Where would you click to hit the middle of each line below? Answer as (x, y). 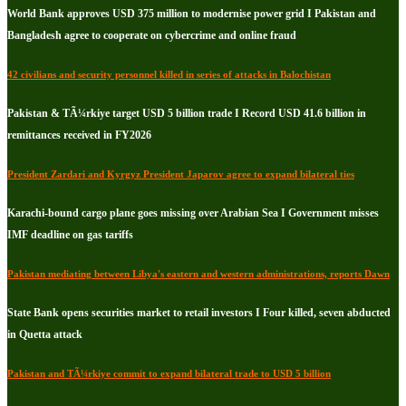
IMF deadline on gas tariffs (70, 235)
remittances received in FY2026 (79, 135)
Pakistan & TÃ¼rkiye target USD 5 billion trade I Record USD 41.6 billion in (187, 114)
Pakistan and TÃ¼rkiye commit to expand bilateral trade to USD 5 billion (169, 374)
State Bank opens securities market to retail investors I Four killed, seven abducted (199, 313)
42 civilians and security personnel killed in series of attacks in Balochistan (169, 75)
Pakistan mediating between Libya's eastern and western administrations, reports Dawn (198, 274)
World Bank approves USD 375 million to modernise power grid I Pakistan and (192, 14)
